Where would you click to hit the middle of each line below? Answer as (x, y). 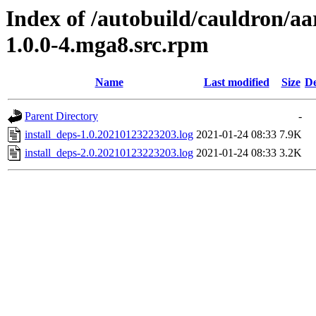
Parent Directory (61, 116)
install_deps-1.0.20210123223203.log (109, 135)
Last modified (236, 83)
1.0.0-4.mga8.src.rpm (107, 44)
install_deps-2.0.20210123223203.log (109, 153)
